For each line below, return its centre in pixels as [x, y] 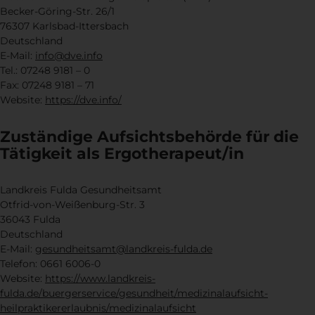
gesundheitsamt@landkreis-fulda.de [124, 249]
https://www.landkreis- [100, 278]
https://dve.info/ [83, 100]
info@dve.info [69, 56]
